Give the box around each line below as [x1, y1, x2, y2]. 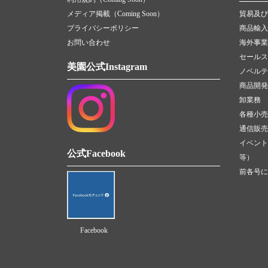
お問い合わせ [67, 38, 110, 47]
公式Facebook [67, 148, 126, 159]
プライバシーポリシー [67, 24, 139, 32]
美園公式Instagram [67, 62, 147, 72]
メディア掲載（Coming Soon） [67, 10, 164, 18]
